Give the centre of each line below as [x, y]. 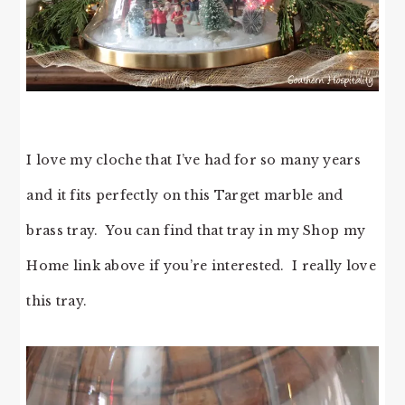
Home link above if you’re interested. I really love [201, 266]
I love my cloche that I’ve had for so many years [193, 160]
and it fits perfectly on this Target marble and [185, 196]
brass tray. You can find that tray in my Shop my [196, 231]
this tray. [57, 301]
